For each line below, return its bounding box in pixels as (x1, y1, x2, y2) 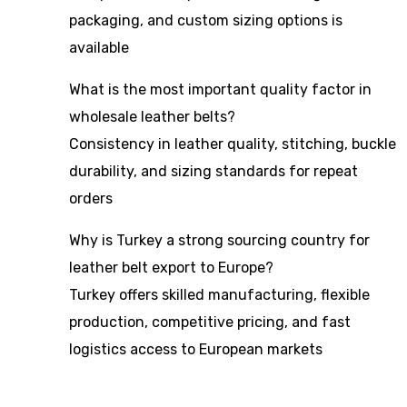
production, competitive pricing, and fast (69, 313, 351, 331)
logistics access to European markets (69, 341, 323, 358)
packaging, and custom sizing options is (69, 12, 342, 29)
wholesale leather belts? (69, 108, 235, 125)
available (69, 39, 129, 56)
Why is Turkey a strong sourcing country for (69, 232, 370, 249)
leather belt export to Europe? (69, 259, 273, 276)
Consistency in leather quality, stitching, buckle (69, 135, 396, 153)
